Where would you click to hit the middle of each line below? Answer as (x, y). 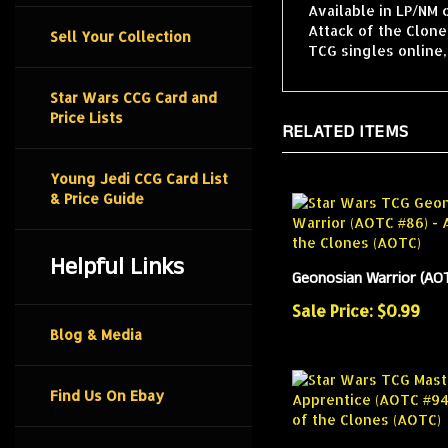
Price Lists (86, 117)
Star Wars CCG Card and (133, 97)
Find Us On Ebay (107, 395)
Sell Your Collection (120, 36)
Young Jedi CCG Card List (139, 178)
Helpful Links (117, 267)
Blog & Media (96, 334)
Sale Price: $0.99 (355, 310)
